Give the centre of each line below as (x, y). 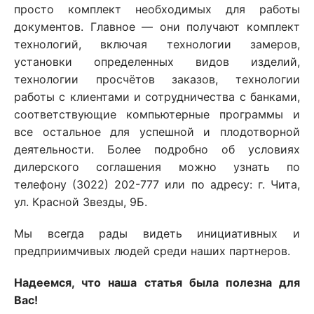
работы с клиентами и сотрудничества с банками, (157, 97)
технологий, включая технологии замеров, (157, 44)
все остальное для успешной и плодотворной (157, 132)
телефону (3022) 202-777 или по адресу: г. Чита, (157, 184)
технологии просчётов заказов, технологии (157, 79)
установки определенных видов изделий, (157, 62)
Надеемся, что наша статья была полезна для (157, 282)
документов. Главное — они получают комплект (157, 27)
